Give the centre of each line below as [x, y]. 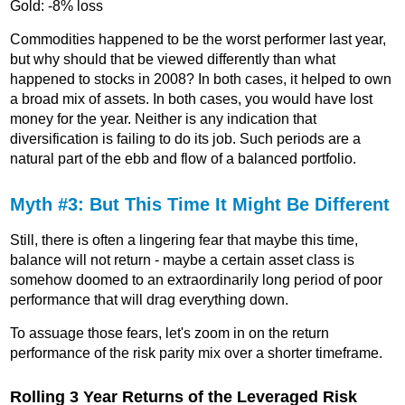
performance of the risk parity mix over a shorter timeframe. [197, 353]
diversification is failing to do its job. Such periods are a [186, 139]
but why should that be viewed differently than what [173, 60]
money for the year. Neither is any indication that [164, 119]
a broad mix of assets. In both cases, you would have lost [192, 99]
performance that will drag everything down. [150, 300]
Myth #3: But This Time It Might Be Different [200, 205]
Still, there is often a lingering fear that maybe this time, [184, 240]
